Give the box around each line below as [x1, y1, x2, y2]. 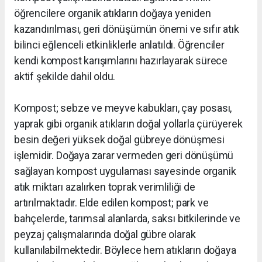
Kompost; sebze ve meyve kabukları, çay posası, [14, 102, 232, 115]
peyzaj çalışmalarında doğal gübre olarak [14, 228, 196, 241]
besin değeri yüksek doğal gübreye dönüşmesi [14, 133, 225, 146]
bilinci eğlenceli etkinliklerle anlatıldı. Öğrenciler [14, 39, 225, 51]
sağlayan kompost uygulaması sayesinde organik [14, 165, 236, 178]
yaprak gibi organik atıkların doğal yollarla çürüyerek [14, 118, 243, 130]
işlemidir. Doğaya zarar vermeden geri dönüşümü [14, 149, 234, 162]
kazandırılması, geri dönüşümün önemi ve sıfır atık [14, 23, 239, 36]
